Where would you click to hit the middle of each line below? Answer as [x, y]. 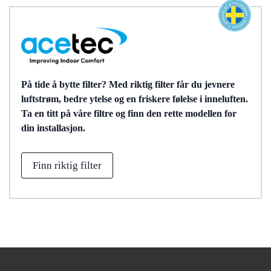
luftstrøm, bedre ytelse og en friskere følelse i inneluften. [135, 99]
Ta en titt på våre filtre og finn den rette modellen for [129, 113]
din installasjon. [53, 128]
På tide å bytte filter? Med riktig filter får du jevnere [128, 84]
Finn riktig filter [67, 165]
